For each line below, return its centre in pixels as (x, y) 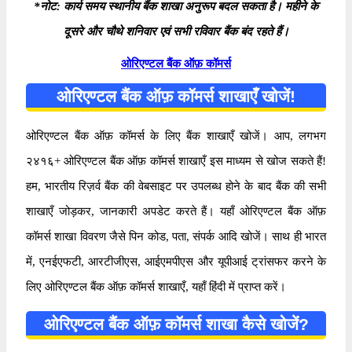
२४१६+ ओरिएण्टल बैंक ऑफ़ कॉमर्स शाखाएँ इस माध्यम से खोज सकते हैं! (176, 161)
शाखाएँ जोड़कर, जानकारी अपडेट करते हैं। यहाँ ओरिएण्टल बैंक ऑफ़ (176, 211)
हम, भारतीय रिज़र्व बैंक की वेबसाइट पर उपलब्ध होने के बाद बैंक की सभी (176, 186)
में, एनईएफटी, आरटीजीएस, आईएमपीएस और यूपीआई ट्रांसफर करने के (176, 261)
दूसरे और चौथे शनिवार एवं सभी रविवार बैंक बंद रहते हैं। (176, 31)
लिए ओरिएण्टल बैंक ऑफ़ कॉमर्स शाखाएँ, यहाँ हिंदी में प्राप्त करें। (156, 286)
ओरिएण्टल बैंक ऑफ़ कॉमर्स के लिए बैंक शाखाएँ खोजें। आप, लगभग (176, 136)
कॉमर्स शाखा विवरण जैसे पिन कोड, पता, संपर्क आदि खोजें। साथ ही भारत (176, 236)
